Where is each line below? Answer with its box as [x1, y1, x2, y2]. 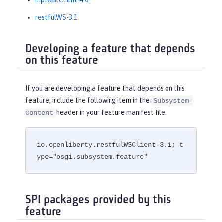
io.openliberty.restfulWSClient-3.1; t [37, 141, 184, 149]
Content [25, 109, 53, 117]
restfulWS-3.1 [35, 13, 77, 22]
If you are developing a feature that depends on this [25, 84, 185, 92]
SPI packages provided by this [25, 194, 171, 207]
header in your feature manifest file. [55, 108, 166, 116]
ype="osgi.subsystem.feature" [37, 153, 148, 161]
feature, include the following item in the [25, 96, 151, 104]
